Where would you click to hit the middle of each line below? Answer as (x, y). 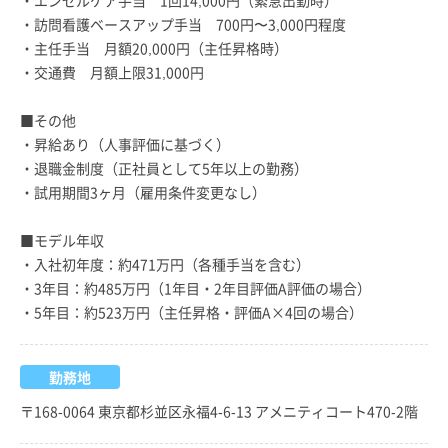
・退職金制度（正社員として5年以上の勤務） (164, 167)
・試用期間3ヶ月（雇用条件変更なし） (143, 191)
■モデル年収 (62, 239)
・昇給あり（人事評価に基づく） (125, 143)
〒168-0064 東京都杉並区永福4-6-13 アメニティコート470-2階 (219, 410)
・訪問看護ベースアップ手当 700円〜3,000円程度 (183, 23)
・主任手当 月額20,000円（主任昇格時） (154, 47)
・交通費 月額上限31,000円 (112, 71)
